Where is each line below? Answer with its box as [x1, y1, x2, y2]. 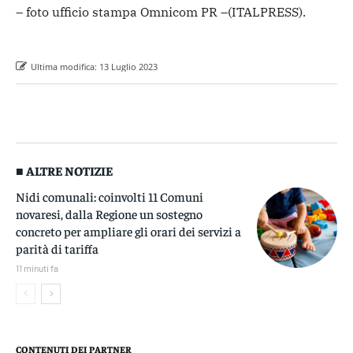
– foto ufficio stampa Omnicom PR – [16, 3, 228, 20]
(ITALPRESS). [228, 3, 306, 20]
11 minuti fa [16, 262, 58, 273]
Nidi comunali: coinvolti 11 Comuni [16, 188, 203, 204]
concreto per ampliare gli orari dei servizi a [16, 222, 241, 239]
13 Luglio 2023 [99, 60, 158, 72]
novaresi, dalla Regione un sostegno [16, 205, 203, 221]
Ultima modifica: [31, 60, 97, 72]
